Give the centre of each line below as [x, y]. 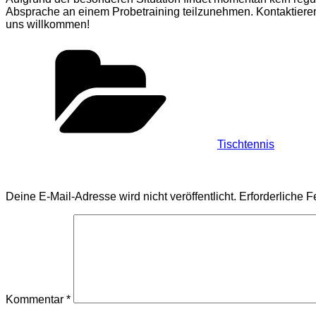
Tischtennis [246, 144]
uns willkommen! [48, 24]
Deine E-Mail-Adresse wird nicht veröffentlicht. [121, 196]
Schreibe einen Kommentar [88, 171]
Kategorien [244, 48]
